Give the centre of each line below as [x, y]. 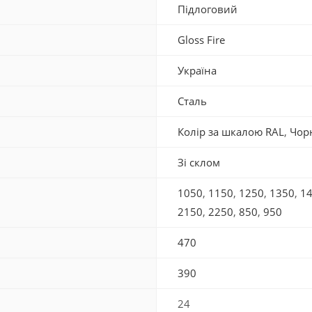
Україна [197, 70]
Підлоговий [208, 9]
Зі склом [199, 162]
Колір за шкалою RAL [231, 132]
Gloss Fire [201, 40]
